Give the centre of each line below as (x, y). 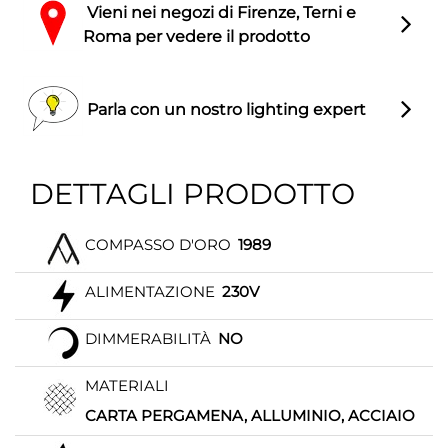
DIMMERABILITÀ (148, 339)
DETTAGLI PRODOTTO (192, 194)
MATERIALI (127, 386)
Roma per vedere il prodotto (196, 36)
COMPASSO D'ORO (158, 245)
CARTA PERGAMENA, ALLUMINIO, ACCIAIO (250, 416)
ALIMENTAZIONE (150, 292)
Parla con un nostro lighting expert (224, 109)
